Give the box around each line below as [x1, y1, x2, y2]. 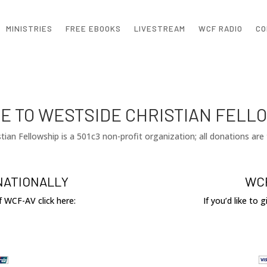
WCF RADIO [198, 24, 243, 33]
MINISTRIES [5, 24, 52, 33]
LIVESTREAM [133, 24, 185, 33]
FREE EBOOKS [65, 24, 121, 33]
